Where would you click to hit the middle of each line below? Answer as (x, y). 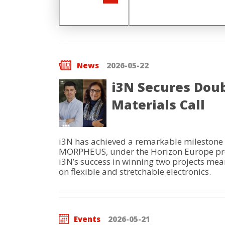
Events (87, 219)
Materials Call (158, 104)
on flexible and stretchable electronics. (135, 172)
